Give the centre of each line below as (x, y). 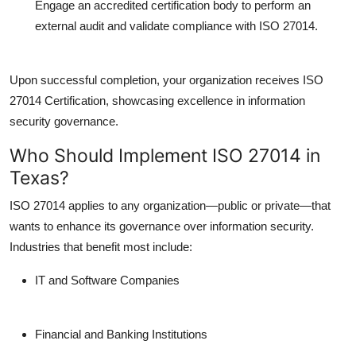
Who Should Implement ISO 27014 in (165, 155)
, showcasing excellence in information (205, 100)
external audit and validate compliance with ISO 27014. (176, 25)
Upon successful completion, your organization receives (156, 79)
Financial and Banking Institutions (121, 334)
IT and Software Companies (107, 280)
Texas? (39, 177)
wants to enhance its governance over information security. (162, 226)
